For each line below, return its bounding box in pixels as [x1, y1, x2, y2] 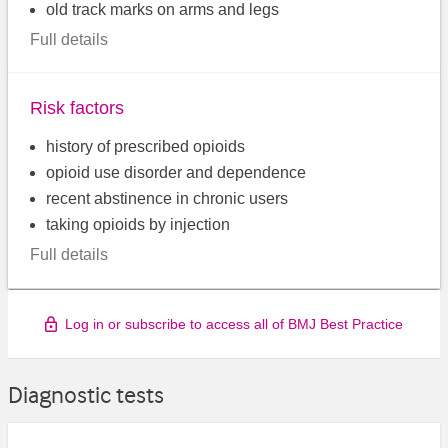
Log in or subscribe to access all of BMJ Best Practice [65, 316, 403, 333]
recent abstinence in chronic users [46, 189, 289, 207]
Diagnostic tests [8, 381, 164, 410]
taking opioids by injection [46, 215, 231, 233]
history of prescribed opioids [46, 137, 246, 155]
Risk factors [30, 97, 125, 118]
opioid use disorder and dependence [46, 163, 307, 181]
